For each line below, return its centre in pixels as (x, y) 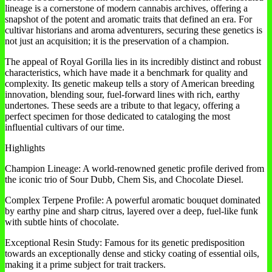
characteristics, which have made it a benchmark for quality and (126, 73)
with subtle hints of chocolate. (62, 222)
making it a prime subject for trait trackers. (85, 265)
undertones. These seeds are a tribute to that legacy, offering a (122, 106)
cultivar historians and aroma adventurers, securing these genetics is (134, 30)
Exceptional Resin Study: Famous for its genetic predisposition (125, 243)
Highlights (25, 148)
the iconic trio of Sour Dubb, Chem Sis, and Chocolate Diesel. (124, 180)
